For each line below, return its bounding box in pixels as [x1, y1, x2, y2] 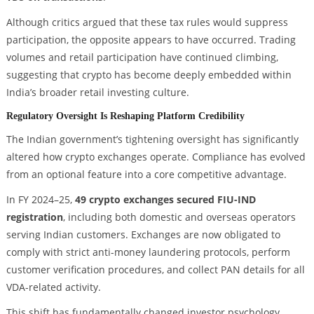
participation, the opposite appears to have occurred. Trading [6, 32, 296, 46]
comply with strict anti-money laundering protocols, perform [6, 245, 290, 259]
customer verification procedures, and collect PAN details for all [6, 263, 305, 277]
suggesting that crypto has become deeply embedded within [6, 67, 292, 81]
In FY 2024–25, [6, 193, 75, 207]
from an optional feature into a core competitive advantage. [6, 168, 287, 182]
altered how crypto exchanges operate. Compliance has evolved [6, 150, 306, 164]
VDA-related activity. [6, 280, 101, 294]
